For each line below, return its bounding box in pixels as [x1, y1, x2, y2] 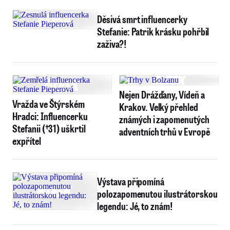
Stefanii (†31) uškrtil [12, 122, 86, 135]
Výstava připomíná [97, 175, 165, 188]
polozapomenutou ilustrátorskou [97, 187, 218, 200]
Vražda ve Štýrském [12, 97, 85, 110]
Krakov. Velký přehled [119, 100, 198, 113]
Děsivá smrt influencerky [97, 12, 187, 26]
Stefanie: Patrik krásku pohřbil [97, 25, 209, 38]
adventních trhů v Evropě [119, 125, 210, 138]
